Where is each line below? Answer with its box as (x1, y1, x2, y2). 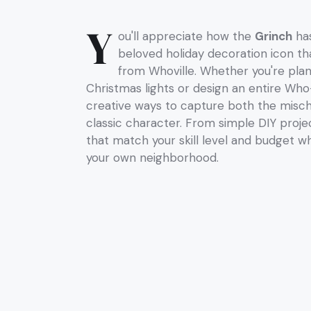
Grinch (255, 28, 292, 44)
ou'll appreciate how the (118, 28, 255, 44)
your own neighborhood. (86, 150, 219, 165)
